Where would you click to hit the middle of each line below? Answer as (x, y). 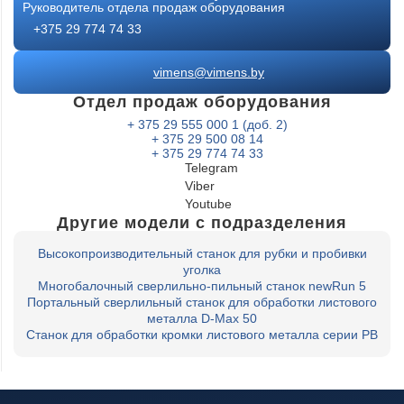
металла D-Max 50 (202, 319)
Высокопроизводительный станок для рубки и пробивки (202, 254)
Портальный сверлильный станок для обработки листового (202, 303)
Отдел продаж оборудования (202, 102)
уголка (202, 270)
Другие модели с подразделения (202, 223)
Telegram (211, 168)
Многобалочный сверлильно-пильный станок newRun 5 (202, 286)
